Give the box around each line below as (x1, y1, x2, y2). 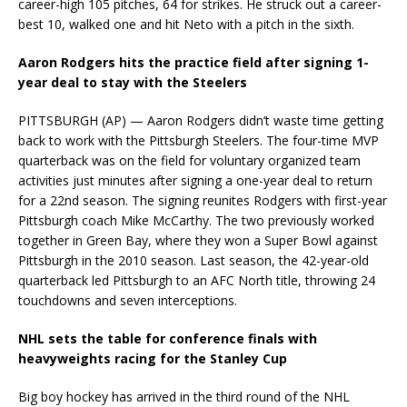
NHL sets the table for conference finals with (18, 330, 317, 348)
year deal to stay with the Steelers (18, 74, 247, 92)
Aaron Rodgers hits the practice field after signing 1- (18, 54, 369, 72)
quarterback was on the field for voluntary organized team (18, 152, 361, 170)
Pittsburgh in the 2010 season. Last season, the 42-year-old (18, 252, 369, 270)
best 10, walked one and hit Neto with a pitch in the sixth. (18, 15, 354, 34)
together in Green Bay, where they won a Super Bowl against (18, 232, 378, 250)
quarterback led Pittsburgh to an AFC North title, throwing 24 (18, 272, 375, 290)
